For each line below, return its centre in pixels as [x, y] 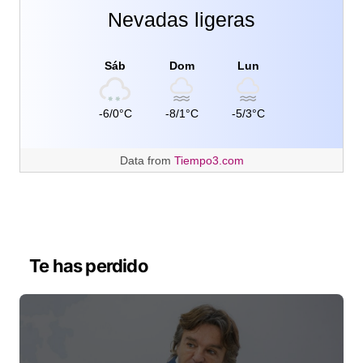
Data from [147, 160]
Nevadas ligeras [181, 19]
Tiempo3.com [209, 160]
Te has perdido [89, 265]
